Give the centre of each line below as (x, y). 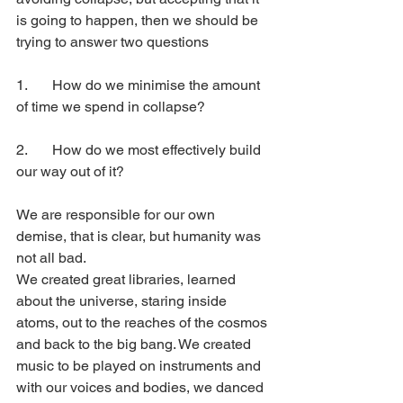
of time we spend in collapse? (111, 107)
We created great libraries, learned (128, 280)
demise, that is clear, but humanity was (140, 237)
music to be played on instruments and (140, 366)
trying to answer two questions (112, 42)
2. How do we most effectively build (23, 150)
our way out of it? (70, 172)
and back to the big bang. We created (135, 345)
